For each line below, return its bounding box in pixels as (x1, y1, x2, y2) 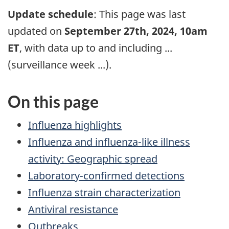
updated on (8, 24, 64, 38)
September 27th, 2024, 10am (64, 24, 208, 38)
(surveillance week (8, 58, 98, 72)
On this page (8, 91, 99, 112)
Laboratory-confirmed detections (28, 168, 185, 182)
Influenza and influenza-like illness (28, 134, 190, 149)
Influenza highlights (28, 118, 122, 132)
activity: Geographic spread (28, 151, 157, 166)
